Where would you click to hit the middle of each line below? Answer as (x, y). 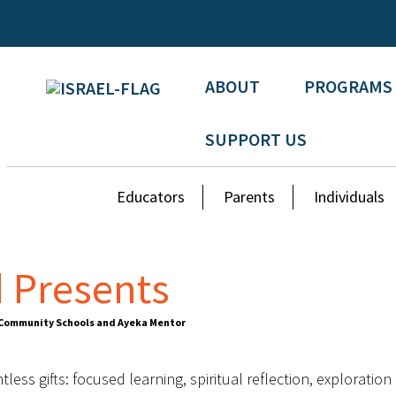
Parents (250, 197)
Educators (151, 197)
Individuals (350, 197)
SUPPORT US (255, 139)
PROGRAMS (348, 86)
